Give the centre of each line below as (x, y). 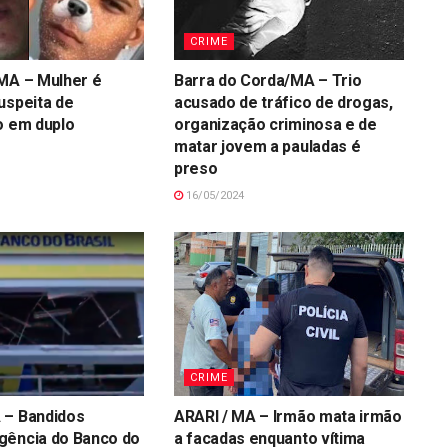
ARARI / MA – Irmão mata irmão (287, 417)
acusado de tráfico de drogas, (283, 102)
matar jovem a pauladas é (267, 146)
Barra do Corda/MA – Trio (267, 80)
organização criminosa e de (275, 124)
